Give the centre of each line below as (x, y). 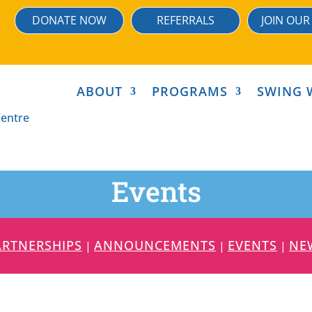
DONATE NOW (69, 20)
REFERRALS (185, 20)
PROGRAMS (189, 91)
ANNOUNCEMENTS (155, 245)
